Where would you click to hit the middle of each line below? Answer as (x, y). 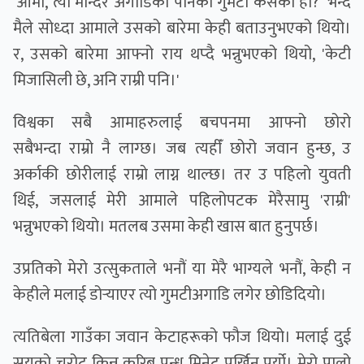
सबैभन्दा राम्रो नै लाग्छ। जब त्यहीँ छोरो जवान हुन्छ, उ (182, 149)
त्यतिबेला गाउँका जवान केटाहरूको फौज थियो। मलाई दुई (182, 338)
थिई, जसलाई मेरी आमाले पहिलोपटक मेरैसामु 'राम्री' (182, 201)
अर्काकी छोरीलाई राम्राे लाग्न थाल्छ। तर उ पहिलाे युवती (182, 175)
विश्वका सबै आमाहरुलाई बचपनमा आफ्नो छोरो (182, 123)
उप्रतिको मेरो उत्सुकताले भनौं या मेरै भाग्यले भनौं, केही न (182, 269)
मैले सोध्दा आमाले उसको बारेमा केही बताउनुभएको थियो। (182, 29)
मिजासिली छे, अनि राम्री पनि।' (96, 81)
